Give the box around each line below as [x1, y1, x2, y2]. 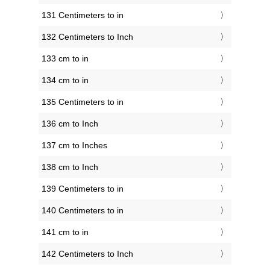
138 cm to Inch [42, 162, 98, 172]
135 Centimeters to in [42, 97, 124, 107]
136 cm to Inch [42, 119, 98, 129]
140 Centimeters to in [42, 206, 124, 216]
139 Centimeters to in [42, 184, 124, 194]
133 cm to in [42, 54, 89, 64]
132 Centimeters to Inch [42, 32, 133, 42]
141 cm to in [42, 227, 89, 237]
